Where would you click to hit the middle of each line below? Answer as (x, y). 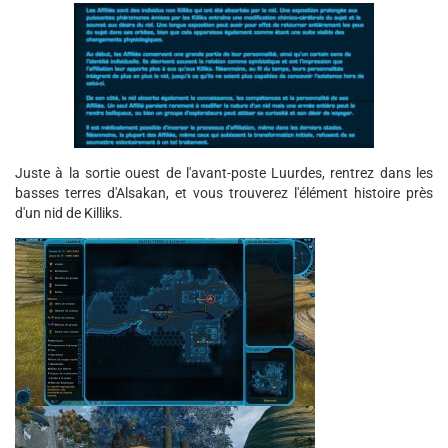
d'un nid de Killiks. (69, 213)
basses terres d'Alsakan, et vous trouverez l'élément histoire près (224, 193)
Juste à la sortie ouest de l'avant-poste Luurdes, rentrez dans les (224, 173)
